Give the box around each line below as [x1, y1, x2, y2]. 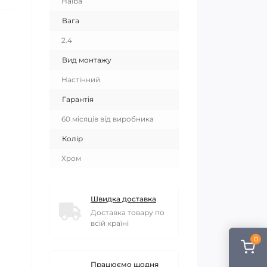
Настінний [61, 75, 100, 84]
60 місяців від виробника [61, 114, 154, 123]
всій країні [91, 219, 129, 228]
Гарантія [62, 95, 94, 104]
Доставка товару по [91, 208, 164, 217]
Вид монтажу [62, 55, 111, 64]
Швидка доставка [91, 194, 156, 203]
